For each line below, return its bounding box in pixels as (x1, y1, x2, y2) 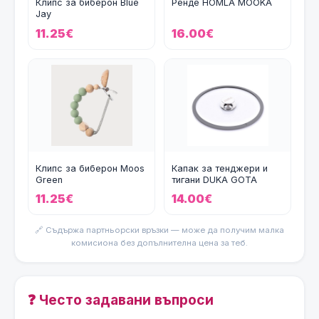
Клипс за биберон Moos (36, 162, 145, 174)
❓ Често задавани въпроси (28, 291, 214, 308)
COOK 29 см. (172, 185, 230, 197)
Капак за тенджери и (172, 162, 268, 174)
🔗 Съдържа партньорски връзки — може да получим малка (35, 224, 284, 235)
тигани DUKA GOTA (172, 174, 257, 185)
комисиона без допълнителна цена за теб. (71, 237, 248, 248)
